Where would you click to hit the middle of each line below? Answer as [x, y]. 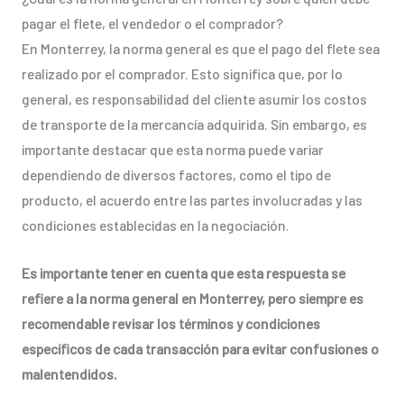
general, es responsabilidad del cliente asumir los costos [194, 99]
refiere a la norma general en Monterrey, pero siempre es [192, 298]
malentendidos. [69, 374]
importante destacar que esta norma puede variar [172, 150]
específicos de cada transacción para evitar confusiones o [200, 349]
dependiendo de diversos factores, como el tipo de [176, 175]
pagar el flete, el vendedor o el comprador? [152, 23]
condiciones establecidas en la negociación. [155, 225]
